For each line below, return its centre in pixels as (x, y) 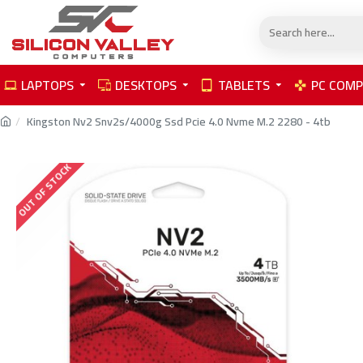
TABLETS (244, 85)
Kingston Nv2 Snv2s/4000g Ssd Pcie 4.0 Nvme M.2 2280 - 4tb (179, 122)
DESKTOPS (146, 85)
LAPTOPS (47, 85)
